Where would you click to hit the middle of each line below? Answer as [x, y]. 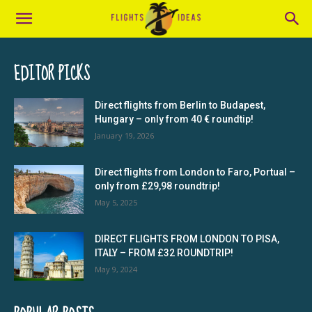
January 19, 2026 [124, 135]
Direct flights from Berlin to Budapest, [180, 105]
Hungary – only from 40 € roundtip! [174, 119]
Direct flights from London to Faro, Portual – [195, 172]
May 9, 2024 [116, 269]
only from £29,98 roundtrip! [157, 186]
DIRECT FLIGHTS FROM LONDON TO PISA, [187, 239]
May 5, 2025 [116, 202]
